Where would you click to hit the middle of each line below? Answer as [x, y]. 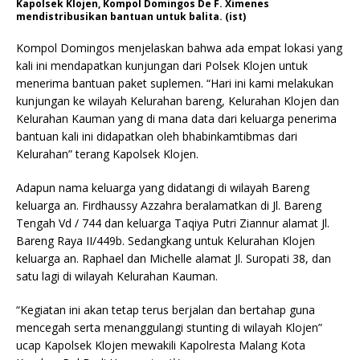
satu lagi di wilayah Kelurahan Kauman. [117, 276]
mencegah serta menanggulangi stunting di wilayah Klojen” [169, 327]
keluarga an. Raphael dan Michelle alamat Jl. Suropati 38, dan [174, 258]
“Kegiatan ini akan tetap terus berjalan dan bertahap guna [166, 309]
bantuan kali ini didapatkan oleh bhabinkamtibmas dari [157, 136]
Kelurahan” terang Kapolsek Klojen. [107, 153]
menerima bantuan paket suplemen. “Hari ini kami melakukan [175, 83]
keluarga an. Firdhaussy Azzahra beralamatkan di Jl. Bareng [169, 205]
